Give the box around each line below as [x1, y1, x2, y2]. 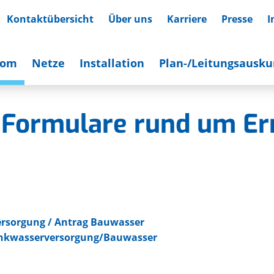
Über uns [108, 12, 153, 26]
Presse [221, 12, 253, 26]
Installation [79, 56, 144, 70]
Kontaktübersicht [7, 12, 94, 26]
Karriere [167, 12, 207, 26]
